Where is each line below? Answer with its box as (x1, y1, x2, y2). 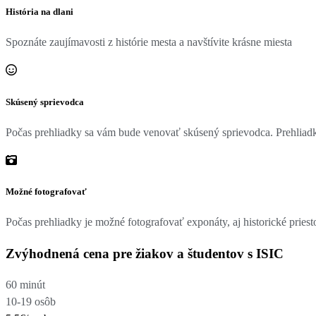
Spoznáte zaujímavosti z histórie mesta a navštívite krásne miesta (6, 36, 292, 49)
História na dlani (6, 6, 73, 18)
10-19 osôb (6, 296, 56, 308)
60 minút (6, 279, 45, 291)
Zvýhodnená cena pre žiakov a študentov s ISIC (6, 245, 284, 261)
